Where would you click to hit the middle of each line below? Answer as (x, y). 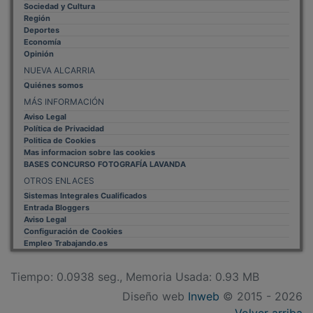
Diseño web (155, 286)
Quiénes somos (53, 75)
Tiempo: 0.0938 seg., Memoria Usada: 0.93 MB (135, 267)
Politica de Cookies (60, 130)
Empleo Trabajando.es (66, 233)
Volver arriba (269, 303)
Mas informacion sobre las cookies (89, 142)
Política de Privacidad (64, 118)
